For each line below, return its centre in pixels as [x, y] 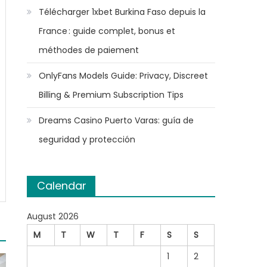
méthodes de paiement [89, 50]
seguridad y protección [87, 139]
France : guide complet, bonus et [107, 31]
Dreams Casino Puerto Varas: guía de [117, 120]
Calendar [62, 186]
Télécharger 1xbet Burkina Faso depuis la [122, 12]
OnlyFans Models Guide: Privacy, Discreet [124, 76]
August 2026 [53, 216]
